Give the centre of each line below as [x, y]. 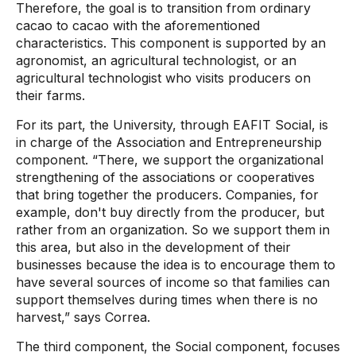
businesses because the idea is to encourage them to [176, 265]
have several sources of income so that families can [173, 282]
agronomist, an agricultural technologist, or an [156, 60]
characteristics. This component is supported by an [171, 43]
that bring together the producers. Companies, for [167, 195]
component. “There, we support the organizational [170, 160]
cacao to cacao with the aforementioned [138, 25]
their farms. [50, 95]
